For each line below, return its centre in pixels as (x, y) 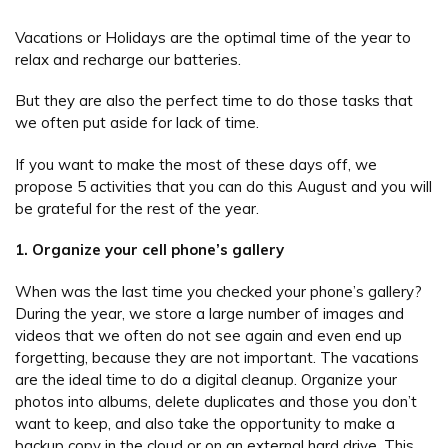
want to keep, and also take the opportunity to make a (205, 423)
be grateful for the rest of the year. (137, 208)
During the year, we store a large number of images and (209, 313)
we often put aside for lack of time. (137, 123)
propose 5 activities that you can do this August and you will (223, 186)
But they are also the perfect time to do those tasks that (214, 101)
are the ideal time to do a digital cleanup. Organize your (206, 379)
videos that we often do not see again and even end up (208, 335)
